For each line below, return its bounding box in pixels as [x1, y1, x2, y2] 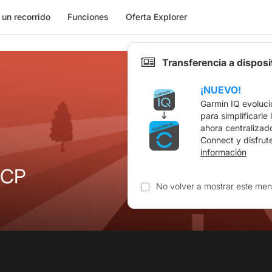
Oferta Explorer [125, 12, 187, 22]
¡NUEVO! [200, 83, 241, 96]
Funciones [67, 12, 109, 22]
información [200, 147, 246, 157]
